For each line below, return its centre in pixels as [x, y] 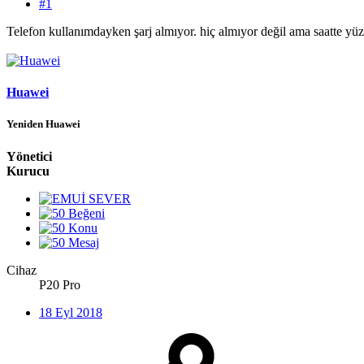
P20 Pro [60, 284]
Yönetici [29, 156]
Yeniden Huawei [43, 124]
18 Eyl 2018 [71, 312]
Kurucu [28, 171]
